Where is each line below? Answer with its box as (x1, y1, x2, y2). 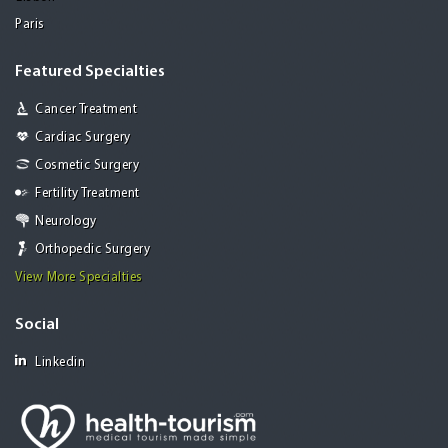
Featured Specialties (15, 63, 165, 80)
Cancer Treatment (35, 102, 137, 116)
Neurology (35, 214, 97, 228)
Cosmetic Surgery (35, 158, 139, 172)
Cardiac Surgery (35, 130, 131, 144)
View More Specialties (15, 270, 143, 284)
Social (15, 316, 59, 333)
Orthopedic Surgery (35, 242, 150, 256)
